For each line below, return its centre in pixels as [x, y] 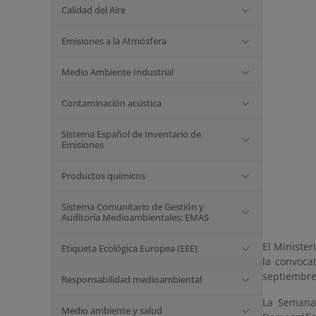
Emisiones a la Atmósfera [114, 41]
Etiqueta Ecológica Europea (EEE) [129, 248]
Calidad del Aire [93, 10]
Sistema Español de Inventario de [131, 134]
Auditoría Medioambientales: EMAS [135, 217]
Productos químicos [103, 176]
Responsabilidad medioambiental [132, 279]
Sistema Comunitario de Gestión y [133, 207]
